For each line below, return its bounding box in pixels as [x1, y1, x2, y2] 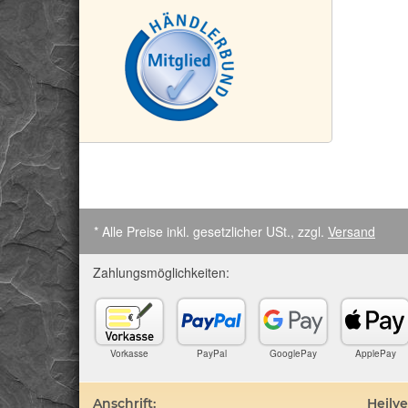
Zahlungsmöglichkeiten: [93, 263, 229, 282]
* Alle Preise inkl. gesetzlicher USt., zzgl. [94, 222, 328, 241]
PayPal [196, 346, 227, 360]
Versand [328, 222, 375, 241]
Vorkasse [110, 346, 148, 360]
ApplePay [354, 346, 396, 360]
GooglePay [270, 346, 317, 360]
